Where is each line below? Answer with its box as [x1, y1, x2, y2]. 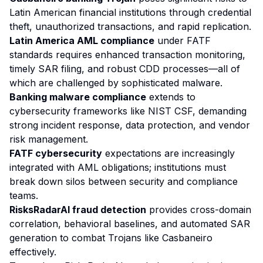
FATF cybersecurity [9, 147, 102, 159]
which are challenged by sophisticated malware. [9, 77, 222, 89]
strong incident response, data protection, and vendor [9, 119, 250, 131]
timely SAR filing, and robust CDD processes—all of [9, 63, 240, 75]
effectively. [9, 246, 56, 258]
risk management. [9, 133, 88, 145]
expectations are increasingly [102, 147, 235, 159]
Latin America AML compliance [9, 35, 154, 46]
